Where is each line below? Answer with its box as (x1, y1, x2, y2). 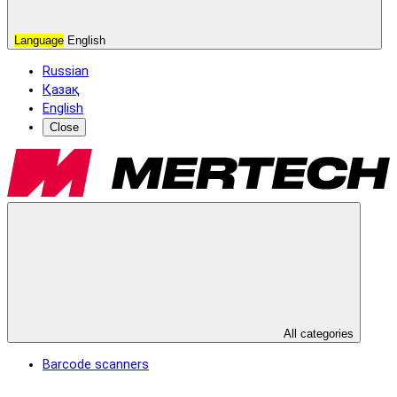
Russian (43, 63, 89, 79)
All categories (280, 326, 354, 340)
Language (14, 33, 64, 47)
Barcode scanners (43, 357, 149, 373)
